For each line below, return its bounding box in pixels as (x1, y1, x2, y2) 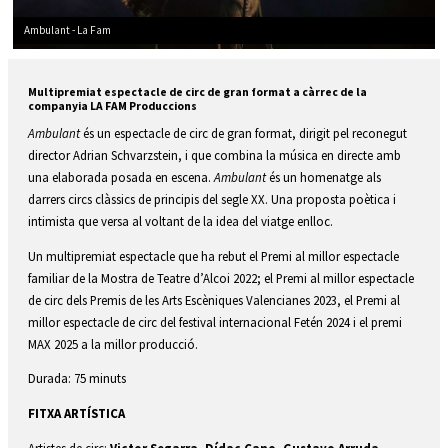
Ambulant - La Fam (24, 22, 112, 37)
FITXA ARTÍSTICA (28, 405, 125, 422)
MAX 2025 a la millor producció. (28, 335, 201, 352)
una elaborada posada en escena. (28, 168, 214, 185)
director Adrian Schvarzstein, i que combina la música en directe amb (28, 146, 401, 163)
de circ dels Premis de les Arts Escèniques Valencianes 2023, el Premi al (28, 291, 400, 308)
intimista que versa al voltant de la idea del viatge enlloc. (28, 212, 333, 229)
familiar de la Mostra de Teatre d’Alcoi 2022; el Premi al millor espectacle (28, 269, 414, 286)
